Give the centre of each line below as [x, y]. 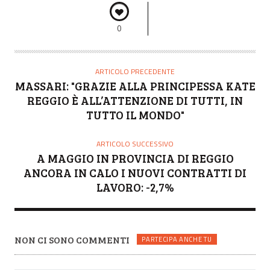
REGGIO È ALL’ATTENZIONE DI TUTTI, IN [135, 100]
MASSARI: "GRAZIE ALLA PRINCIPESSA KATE [135, 86]
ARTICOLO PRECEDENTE [135, 71]
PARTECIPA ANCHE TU [177, 240]
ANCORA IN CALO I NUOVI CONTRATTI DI [135, 172]
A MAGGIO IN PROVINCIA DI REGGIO [135, 158]
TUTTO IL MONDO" [135, 115]
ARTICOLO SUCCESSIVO [135, 143]
